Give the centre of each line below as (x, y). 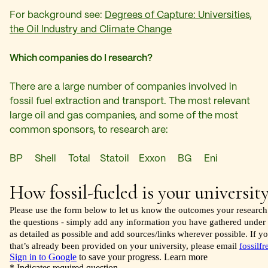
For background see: (57, 15)
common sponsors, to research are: (89, 130)
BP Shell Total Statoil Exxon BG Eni (114, 159)
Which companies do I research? (81, 58)
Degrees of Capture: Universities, (178, 15)
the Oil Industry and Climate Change (91, 29)
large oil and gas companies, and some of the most (124, 115)
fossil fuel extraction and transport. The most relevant (130, 101)
